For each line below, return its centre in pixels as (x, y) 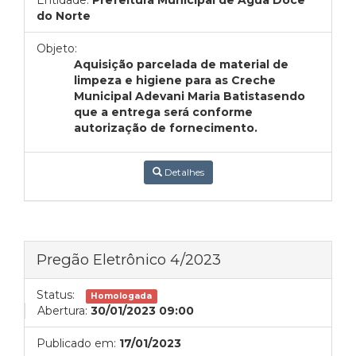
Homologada (122, 296)
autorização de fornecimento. (166, 128)
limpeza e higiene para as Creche (175, 80)
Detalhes (183, 172)
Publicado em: (76, 343)
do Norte (64, 16)
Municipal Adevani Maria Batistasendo (190, 96)
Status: (56, 295)
